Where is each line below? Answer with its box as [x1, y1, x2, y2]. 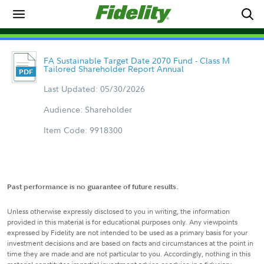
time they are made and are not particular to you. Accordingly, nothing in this [7, 249, 250, 259]
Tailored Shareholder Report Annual [43, 63, 184, 74]
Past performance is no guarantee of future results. [7, 181, 179, 192]
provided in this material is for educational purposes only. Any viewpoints [7, 217, 237, 227]
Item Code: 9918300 [43, 124, 123, 136]
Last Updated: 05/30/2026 [43, 83, 145, 94]
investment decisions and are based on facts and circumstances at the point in [7, 238, 253, 248]
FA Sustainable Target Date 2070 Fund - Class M [43, 55, 230, 66]
